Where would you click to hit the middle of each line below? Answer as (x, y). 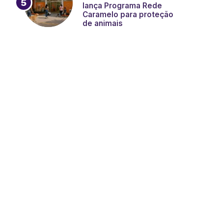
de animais (103, 23)
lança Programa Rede (122, 6)
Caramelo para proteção (128, 14)
